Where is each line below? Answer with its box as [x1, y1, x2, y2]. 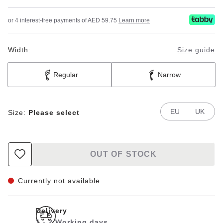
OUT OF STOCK [90, 150, 157, 159]
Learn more [118, 16, 150, 24]
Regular [53, 70, 78, 79]
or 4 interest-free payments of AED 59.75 [8, 16, 118, 24]
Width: [8, 45, 31, 54]
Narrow [158, 70, 181, 79]
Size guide [177, 45, 215, 54]
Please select [28, 108, 80, 116]
